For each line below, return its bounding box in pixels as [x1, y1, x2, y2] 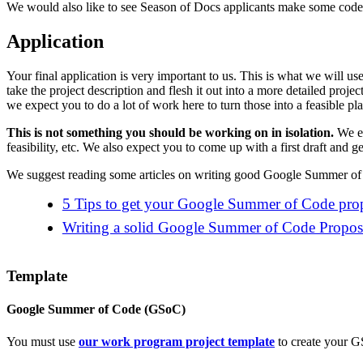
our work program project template [79, 334, 275, 348]
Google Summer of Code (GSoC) [6, 302, 186, 317]
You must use [6, 334, 79, 348]
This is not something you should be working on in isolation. [6, 126, 334, 140]
